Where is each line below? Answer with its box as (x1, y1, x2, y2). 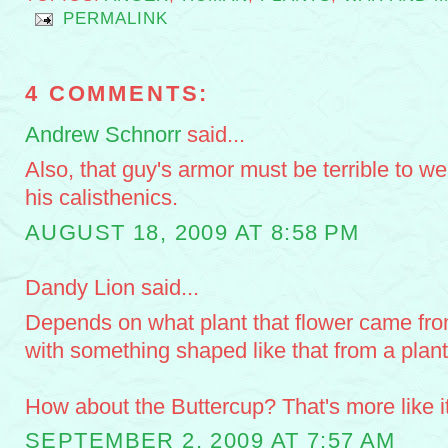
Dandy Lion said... (25, 274, 199, 300)
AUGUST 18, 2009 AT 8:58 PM (25, 219, 360, 245)
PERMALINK (62, 9, 169, 29)
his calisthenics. (25, 185, 178, 211)
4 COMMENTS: (25, 81, 210, 107)
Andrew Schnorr (25, 122, 181, 148)
